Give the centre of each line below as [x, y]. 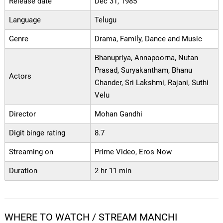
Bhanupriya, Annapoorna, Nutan [146, 58]
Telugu [105, 20]
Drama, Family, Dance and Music [148, 39]
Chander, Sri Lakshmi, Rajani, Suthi [151, 83]
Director [22, 114]
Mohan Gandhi [118, 114]
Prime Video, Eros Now [133, 152]
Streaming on [31, 152]
